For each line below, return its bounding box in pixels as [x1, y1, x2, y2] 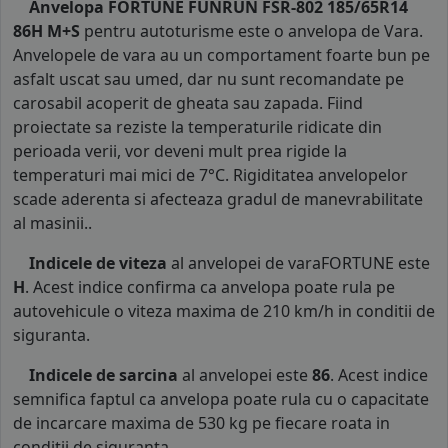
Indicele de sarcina [29, 364, 178, 387]
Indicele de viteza [29, 252, 167, 275]
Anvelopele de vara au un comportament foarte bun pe [13, 44, 430, 67]
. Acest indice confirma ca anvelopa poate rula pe [25, 276, 395, 299]
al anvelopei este [178, 364, 312, 387]
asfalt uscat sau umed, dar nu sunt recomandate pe [13, 68, 404, 91]
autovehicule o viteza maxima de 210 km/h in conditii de [13, 300, 435, 323]
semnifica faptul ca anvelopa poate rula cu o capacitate [13, 388, 429, 411]
